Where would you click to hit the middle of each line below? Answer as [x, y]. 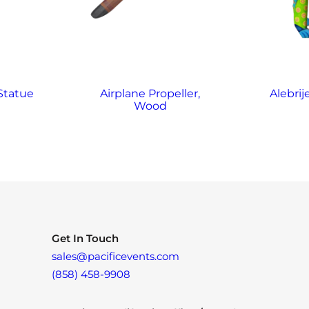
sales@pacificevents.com [115, 256]
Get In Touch [85, 238]
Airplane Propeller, [150, 93]
